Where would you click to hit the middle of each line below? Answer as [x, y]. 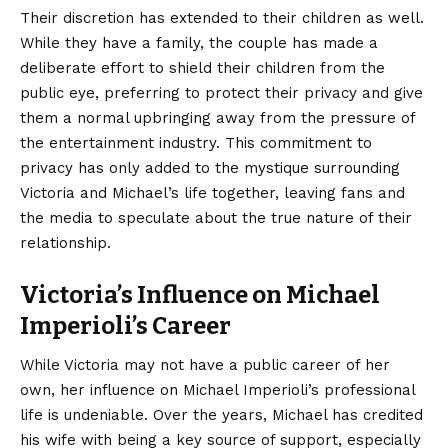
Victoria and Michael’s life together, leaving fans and [212, 193]
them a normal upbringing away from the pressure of [217, 118]
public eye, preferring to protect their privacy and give [221, 93]
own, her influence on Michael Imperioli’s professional [217, 390]
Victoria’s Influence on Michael [200, 295]
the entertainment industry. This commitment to [196, 143]
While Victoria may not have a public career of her [205, 365]
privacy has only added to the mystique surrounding [210, 168]
